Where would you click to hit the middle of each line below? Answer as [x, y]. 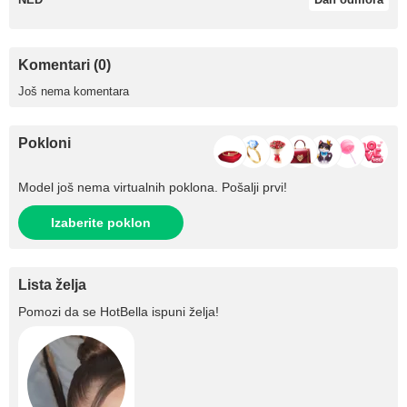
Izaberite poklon [101, 223]
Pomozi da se [59, 312]
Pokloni [45, 143]
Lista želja [52, 285]
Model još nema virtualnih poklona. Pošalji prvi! [153, 187]
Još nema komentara [74, 91]
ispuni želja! [184, 312]
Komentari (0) [65, 65]
